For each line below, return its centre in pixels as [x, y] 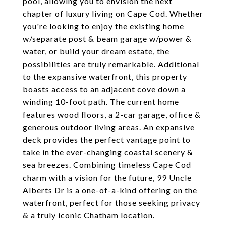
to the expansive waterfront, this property [105, 76]
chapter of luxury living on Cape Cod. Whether [113, 13]
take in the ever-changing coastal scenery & [108, 152]
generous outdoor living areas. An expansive [109, 127]
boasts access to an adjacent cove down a [104, 89]
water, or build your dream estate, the [96, 51]
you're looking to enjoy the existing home [103, 26]
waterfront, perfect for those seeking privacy [111, 203]
